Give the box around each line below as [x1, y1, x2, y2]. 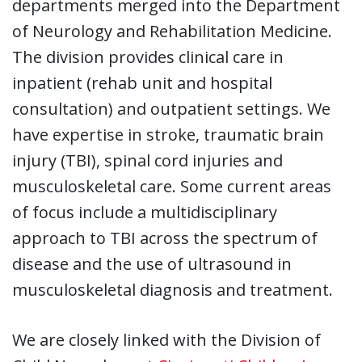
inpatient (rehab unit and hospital [12, 71, 272, 94]
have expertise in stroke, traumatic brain [12, 123, 324, 145]
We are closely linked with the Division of [12, 328, 321, 351]
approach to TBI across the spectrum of [12, 226, 318, 249]
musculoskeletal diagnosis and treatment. [12, 278, 333, 301]
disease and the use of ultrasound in [12, 252, 292, 275]
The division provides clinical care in [12, 45, 284, 68]
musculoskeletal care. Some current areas [12, 175, 331, 197]
